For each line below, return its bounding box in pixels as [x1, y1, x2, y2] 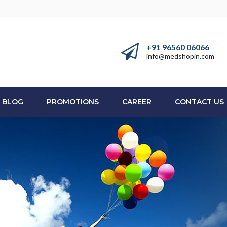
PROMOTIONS [47, 97, 99, 106]
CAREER [122, 97, 152, 106]
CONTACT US [175, 97, 224, 106]
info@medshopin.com [146, 52, 214, 60]
